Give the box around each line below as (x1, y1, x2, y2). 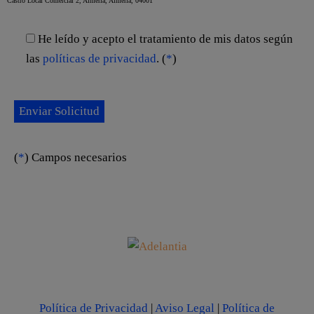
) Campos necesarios (25, 151, 128, 165)
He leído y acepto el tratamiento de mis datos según (38, 32, 294, 46)
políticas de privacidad (43, 51, 157, 65)
